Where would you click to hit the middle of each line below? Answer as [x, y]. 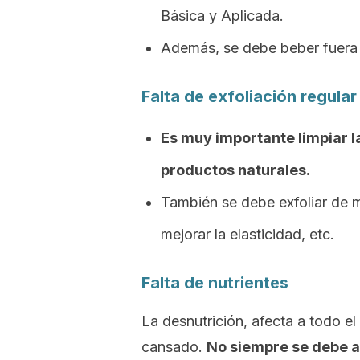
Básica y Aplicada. [222, 16]
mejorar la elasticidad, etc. [247, 234]
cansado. [174, 347]
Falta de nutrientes [215, 283]
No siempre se [259, 347]
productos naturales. [235, 170]
